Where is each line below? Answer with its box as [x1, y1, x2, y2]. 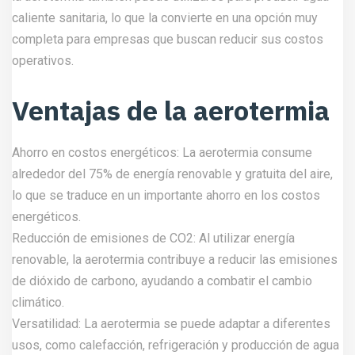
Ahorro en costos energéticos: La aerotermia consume [12, 145, 312, 161]
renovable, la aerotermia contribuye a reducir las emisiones [12, 252, 338, 268]
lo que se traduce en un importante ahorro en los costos [12, 188, 320, 204]
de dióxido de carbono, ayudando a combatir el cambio [12, 273, 312, 289]
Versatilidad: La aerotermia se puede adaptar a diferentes [12, 316, 330, 332]
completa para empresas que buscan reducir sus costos [12, 32, 323, 48]
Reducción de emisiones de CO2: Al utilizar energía [12, 231, 295, 246]
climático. [12, 295, 64, 311]
